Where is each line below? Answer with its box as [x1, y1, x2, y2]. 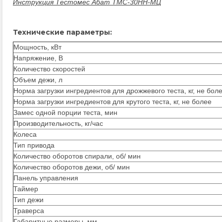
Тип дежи [13, 196, 44, 204]
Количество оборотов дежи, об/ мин [13, 163, 130, 171]
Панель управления [13, 174, 78, 182]
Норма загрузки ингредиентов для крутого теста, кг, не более [13, 98, 212, 106]
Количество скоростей [13, 65, 85, 73]
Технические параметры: [13, 28, 112, 37]
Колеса [13, 130, 37, 138]
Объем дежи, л [13, 76, 62, 84]
